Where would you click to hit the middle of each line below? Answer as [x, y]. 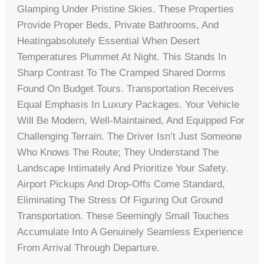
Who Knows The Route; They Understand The [118, 153]
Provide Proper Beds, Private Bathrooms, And [118, 25]
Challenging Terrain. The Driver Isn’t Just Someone [130, 137]
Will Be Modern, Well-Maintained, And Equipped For [131, 121]
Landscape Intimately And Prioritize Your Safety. [123, 169]
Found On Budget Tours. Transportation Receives [126, 89]
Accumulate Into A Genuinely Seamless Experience [130, 232]
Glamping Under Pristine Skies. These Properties [126, 9]
